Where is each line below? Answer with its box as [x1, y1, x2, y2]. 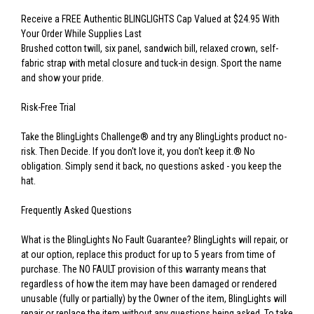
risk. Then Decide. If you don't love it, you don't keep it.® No [21, 146, 255, 158]
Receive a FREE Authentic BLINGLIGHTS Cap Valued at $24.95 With [21, 13, 280, 25]
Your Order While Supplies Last [21, 28, 142, 40]
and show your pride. [21, 72, 104, 84]
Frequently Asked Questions [21, 205, 132, 217]
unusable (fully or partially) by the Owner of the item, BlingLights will [21, 293, 287, 305]
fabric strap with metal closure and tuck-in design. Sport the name [21, 57, 282, 69]
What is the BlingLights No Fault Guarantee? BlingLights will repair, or [21, 234, 288, 246]
